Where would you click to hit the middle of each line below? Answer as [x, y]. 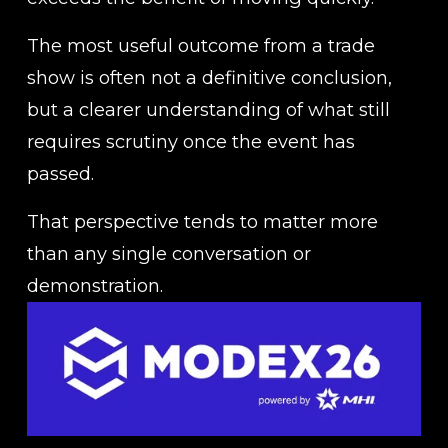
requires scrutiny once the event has [190, 141]
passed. [60, 173]
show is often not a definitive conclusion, [209, 77]
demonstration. [94, 285]
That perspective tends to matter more [202, 221]
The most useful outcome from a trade [200, 45]
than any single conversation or [168, 253]
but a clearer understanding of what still [208, 109]
